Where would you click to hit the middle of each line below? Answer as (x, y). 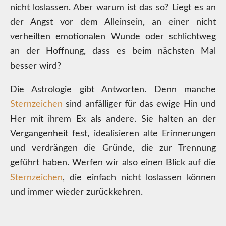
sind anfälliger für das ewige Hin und (139, 104)
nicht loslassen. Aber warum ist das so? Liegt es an (113, 8)
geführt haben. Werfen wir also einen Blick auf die (113, 163)
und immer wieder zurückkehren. (76, 192)
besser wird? (36, 66)
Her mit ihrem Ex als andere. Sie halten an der (113, 119)
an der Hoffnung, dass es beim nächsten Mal (113, 51)
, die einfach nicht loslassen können (139, 178)
